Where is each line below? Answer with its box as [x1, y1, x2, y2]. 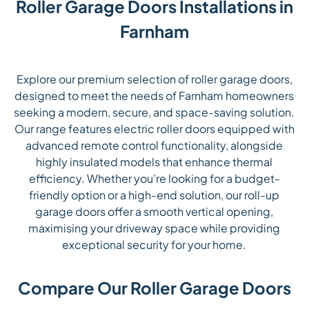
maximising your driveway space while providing [28, 221, 281, 236]
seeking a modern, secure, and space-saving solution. [14, 105, 295, 120]
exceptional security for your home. [62, 237, 247, 252]
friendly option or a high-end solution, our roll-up [29, 188, 280, 203]
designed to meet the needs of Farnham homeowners [14, 88, 295, 103]
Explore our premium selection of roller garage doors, [16, 72, 292, 87]
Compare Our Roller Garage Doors [18, 277, 291, 299]
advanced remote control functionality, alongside [26, 138, 283, 153]
